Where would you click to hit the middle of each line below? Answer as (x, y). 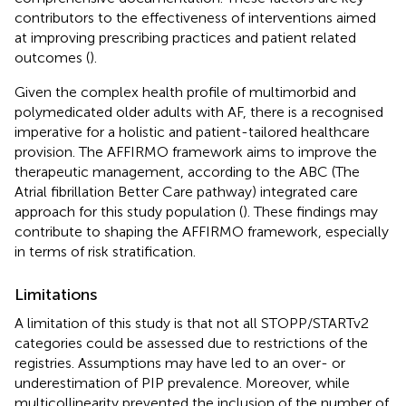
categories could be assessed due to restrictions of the (191, 343)
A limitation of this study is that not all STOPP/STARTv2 (192, 323)
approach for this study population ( (129, 211)
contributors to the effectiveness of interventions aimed (195, 17)
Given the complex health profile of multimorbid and (185, 92)
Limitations (56, 294)
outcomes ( (52, 57)
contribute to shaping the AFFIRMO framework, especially (202, 231)
